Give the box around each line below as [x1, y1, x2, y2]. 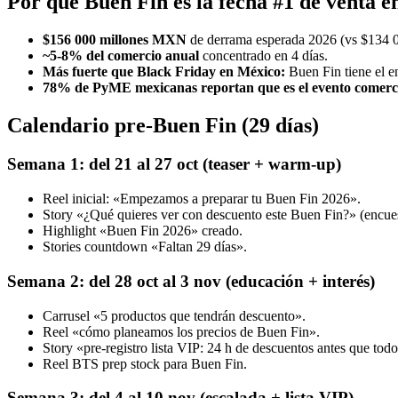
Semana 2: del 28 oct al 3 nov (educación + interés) [7, 271, 375, 291]
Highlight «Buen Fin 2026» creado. [43, 223, 243, 239]
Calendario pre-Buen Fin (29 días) [7, 113, 319, 137]
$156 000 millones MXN [43, 31, 187, 47]
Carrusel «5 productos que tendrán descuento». [43, 307, 306, 323]
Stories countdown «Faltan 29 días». [43, 239, 247, 255]
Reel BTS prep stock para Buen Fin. [43, 355, 247, 371]
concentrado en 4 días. [199, 47, 328, 63]
